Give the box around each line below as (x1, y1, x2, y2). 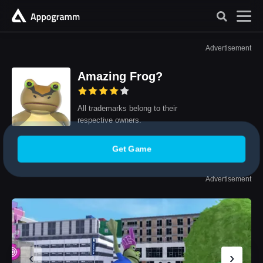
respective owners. (77, 116, 141, 124)
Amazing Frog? (77, 70, 163, 83)
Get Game (111, 144, 152, 154)
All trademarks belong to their (77, 104, 177, 113)
